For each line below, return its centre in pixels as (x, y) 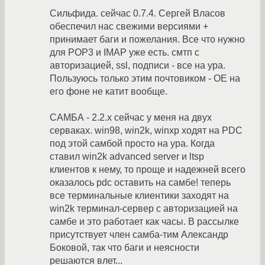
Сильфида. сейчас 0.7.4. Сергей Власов (138, 14)
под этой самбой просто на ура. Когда (132, 144)
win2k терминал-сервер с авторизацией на (144, 209)
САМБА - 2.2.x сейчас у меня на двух (131, 118)
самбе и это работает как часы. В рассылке (144, 222)
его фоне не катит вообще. (109, 92)
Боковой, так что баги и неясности (125, 248)
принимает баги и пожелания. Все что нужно (147, 40)
